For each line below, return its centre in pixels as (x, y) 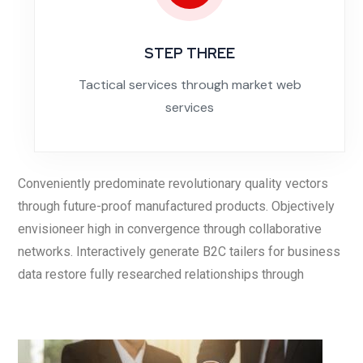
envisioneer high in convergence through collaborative (170, 228)
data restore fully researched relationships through (161, 274)
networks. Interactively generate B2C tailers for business (179, 251)
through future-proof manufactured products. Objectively (176, 206)
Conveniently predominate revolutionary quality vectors (173, 183)
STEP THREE (190, 53)
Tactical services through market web (190, 84)
